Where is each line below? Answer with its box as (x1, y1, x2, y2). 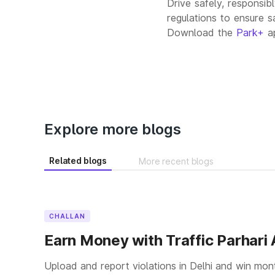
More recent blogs (139, 156, 214, 166)
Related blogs (49, 155, 107, 166)
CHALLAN (49, 212, 85, 220)
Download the (167, 26, 236, 39)
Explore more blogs (44, 120, 181, 138)
